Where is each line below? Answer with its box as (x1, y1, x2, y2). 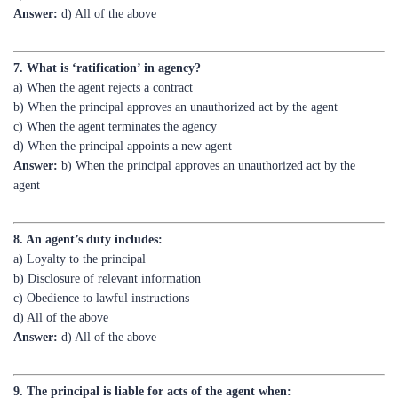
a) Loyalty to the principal (13, 211, 146, 225)
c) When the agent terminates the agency (13, 79, 217, 92)
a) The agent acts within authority (13, 363, 183, 377)
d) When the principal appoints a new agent (13, 99, 232, 112)
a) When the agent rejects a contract (13, 40, 193, 53)
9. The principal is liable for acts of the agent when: (13, 344, 291, 357)
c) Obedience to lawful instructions (13, 251, 189, 264)
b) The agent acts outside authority (13, 383, 187, 396)
